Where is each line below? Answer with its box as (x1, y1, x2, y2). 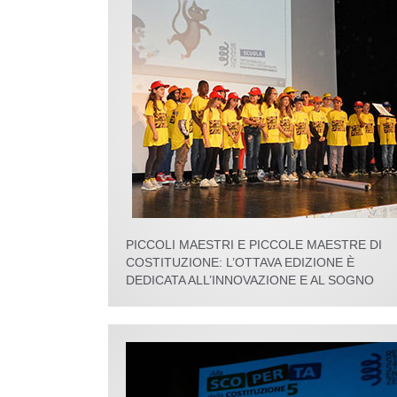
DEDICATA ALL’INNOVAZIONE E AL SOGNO (126, 273, 374, 287)
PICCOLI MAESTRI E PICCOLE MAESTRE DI (126, 237, 382, 252)
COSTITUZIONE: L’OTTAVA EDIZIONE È (126, 255, 354, 269)
